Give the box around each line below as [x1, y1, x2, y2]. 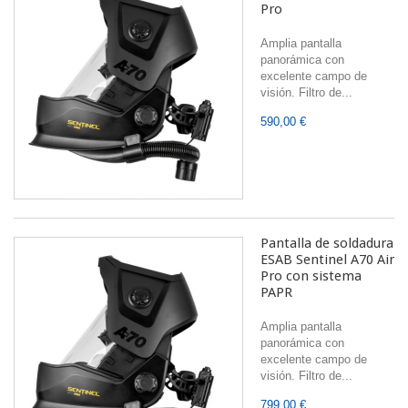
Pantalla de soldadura [260, 235, 393, 251]
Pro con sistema [260, 268, 362, 284]
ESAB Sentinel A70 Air [260, 251, 394, 268]
